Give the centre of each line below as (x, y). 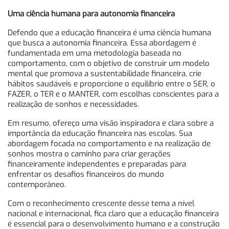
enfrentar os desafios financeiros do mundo (86, 175)
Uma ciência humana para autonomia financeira (91, 14)
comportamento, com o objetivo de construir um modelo (109, 64)
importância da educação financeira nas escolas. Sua (100, 134)
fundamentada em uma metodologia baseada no (95, 53)
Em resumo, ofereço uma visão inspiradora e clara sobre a (111, 123)
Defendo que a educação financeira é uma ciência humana (109, 33)
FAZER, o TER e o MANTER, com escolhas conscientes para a (113, 94)
